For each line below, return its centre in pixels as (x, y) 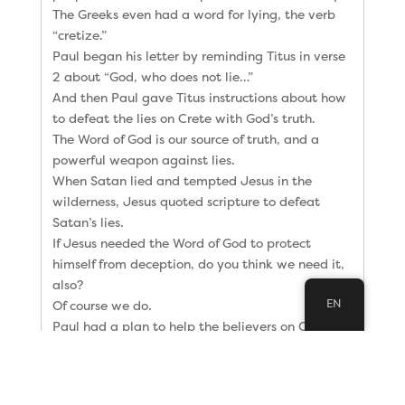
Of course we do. (102, 305)
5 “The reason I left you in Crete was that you (188, 388)
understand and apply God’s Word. (157, 346)
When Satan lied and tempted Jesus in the (182, 180)
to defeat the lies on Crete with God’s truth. (184, 118)
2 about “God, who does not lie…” (152, 76)
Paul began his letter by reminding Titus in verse (198, 55)
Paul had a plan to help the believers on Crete (192, 325)
